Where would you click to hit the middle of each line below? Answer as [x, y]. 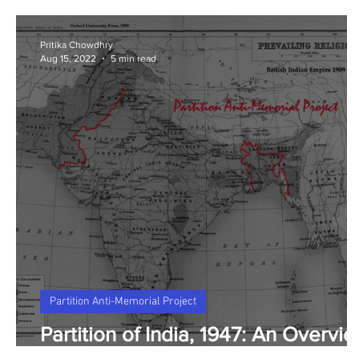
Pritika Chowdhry [77, 45]
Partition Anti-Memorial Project [123, 302]
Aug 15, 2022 [68, 58]
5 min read [133, 58]
